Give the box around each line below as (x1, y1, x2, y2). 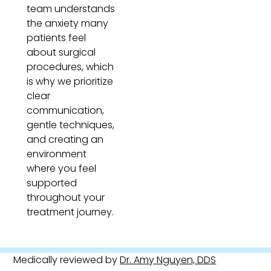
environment (27, 147, 87, 161)
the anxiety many (27, 16, 109, 30)
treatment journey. (27, 205, 114, 219)
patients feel (27, 31, 87, 45)
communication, (27, 103, 105, 117)
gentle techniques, (27, 118, 115, 132)
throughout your (27, 191, 105, 204)
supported (27, 176, 77, 190)
